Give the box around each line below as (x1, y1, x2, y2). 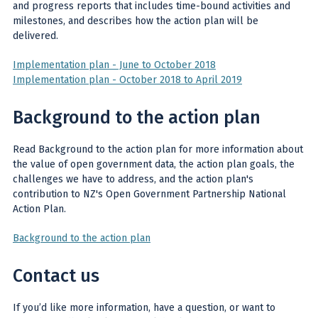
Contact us (13, 265, 99, 287)
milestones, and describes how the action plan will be (13, 14, 258, 27)
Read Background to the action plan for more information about (13, 143, 303, 155)
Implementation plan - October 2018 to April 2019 (13, 73, 242, 86)
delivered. (13, 29, 58, 42)
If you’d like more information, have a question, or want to (13, 301, 275, 314)
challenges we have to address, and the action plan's (13, 172, 253, 185)
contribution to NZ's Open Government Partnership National (13, 187, 286, 200)
